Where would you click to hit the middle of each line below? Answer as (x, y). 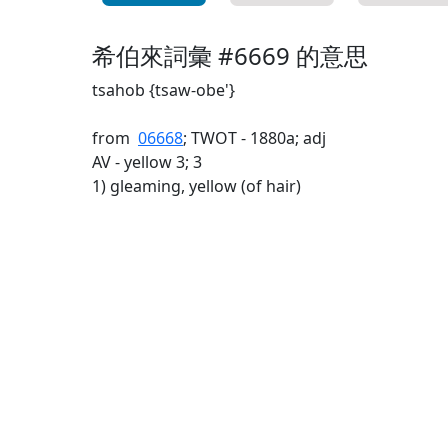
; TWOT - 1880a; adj (254, 138)
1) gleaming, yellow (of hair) (196, 186)
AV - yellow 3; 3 (147, 162)
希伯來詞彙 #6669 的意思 (230, 55)
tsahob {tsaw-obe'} (163, 90)
